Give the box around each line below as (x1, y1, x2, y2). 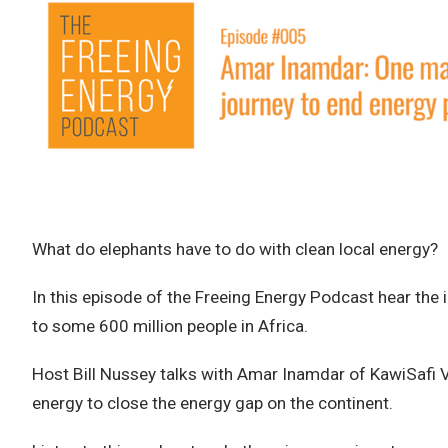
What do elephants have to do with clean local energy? (32, 239, 438, 260)
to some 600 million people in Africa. (32, 316, 308, 337)
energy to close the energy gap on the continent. (32, 393, 393, 414)
